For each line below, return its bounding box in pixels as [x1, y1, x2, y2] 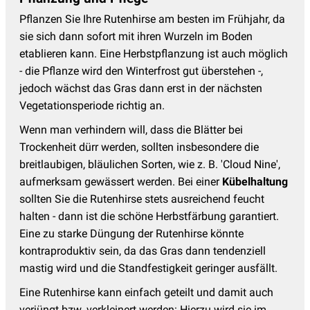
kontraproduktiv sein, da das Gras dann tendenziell [19, 244, 266, 257]
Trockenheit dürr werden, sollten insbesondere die [19, 140, 259, 154]
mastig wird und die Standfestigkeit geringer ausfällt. [19, 261, 277, 275]
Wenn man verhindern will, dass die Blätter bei [19, 122, 243, 136]
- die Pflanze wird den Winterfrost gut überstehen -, [19, 64, 266, 77]
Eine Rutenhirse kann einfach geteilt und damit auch [19, 285, 273, 299]
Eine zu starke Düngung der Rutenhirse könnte [19, 226, 244, 240]
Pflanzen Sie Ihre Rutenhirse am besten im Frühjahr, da [19, 12, 285, 26]
